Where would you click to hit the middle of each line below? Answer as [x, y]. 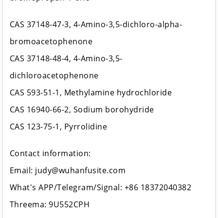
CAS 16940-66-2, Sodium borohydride [82, 110]
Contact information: [50, 154]
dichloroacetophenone [54, 76]
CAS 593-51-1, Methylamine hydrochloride [91, 93]
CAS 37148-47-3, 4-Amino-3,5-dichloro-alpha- [96, 25]
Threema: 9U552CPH [50, 205]
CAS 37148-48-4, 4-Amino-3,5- [66, 59]
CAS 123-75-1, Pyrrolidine [58, 127]
